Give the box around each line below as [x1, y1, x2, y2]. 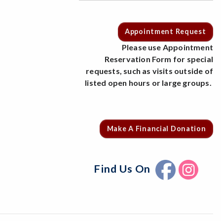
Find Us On [94, 162, 156, 175]
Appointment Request [124, 27, 206, 36]
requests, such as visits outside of [86, 66, 213, 75]
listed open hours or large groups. [85, 77, 213, 87]
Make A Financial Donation [107, 124, 206, 133]
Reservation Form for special [104, 54, 213, 64]
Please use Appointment [121, 42, 213, 52]
